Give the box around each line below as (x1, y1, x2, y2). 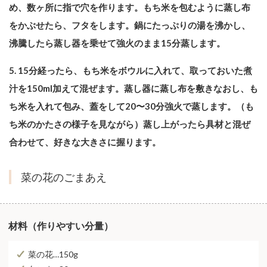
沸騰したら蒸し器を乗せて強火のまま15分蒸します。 (9, 38, 225, 49)
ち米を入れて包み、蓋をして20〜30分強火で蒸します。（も (9, 101, 254, 112)
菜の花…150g (28, 249, 78, 260)
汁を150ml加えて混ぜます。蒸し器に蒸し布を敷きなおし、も (9, 83, 258, 94)
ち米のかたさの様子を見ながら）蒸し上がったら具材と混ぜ (9, 119, 250, 130)
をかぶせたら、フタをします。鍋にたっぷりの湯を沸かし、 (9, 20, 250, 31)
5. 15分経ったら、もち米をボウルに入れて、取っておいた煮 (9, 65, 252, 76)
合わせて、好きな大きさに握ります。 (9, 136, 161, 148)
